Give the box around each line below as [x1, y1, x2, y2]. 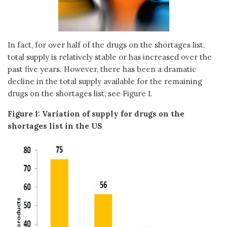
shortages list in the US [8, 121, 102, 131]
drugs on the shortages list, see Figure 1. [8, 88, 153, 98]
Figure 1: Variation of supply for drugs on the [8, 108, 184, 119]
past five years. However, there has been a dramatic [8, 64, 196, 74]
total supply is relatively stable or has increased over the [8, 52, 212, 62]
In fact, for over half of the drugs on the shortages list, [8, 40, 205, 50]
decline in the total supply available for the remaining [8, 76, 202, 86]
